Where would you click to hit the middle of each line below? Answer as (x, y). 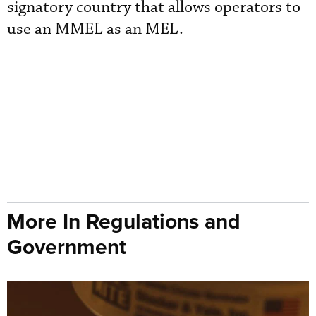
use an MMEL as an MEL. (95, 29)
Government (67, 247)
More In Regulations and (124, 221)
